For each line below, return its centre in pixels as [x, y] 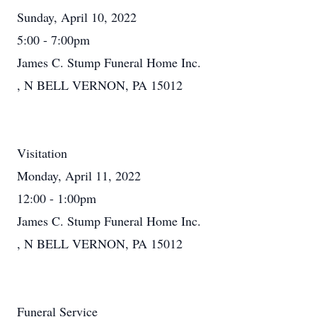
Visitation [42, 153]
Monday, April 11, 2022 [79, 175]
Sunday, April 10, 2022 [77, 17]
